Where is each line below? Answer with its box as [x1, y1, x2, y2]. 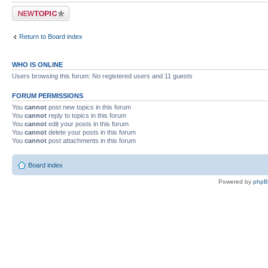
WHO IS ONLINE [12, 60, 63, 68]
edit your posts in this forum [47, 120, 129, 127]
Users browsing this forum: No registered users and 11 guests [12, 72, 193, 80]
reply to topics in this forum [47, 111, 126, 119]
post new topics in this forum [47, 103, 131, 111]
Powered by [218, 178, 253, 185]
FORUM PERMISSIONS [12, 92, 83, 99]
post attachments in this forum [47, 136, 136, 144]
